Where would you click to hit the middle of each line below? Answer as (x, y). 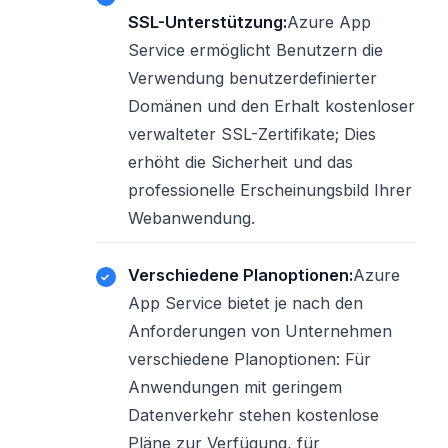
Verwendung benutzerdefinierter (252, 78)
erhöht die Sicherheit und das (240, 162)
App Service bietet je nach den (245, 303)
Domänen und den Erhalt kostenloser (271, 106)
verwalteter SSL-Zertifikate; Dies (252, 134)
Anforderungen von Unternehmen (260, 331)
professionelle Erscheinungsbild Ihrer (270, 190)
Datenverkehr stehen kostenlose (253, 415)
